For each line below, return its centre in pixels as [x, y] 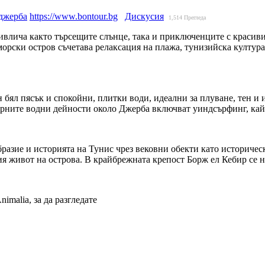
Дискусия [144, 16]
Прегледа [195, 17]
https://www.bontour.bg [74, 16]
